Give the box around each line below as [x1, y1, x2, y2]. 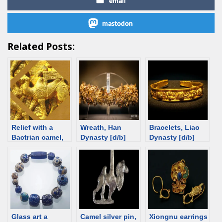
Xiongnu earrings [149, 212, 208, 221]
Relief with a [11, 123, 53, 131]
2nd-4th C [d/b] [11, 143, 62, 151]
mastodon [102, 18, 133, 27]
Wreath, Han [80, 123, 121, 131]
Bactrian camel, [11, 133, 63, 141]
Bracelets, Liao [149, 123, 200, 131]
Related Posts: [7, 40, 75, 53]
